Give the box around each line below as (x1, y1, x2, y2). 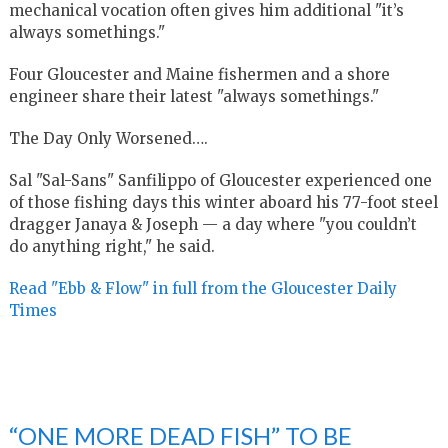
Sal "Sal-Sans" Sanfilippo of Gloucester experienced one (8, 170, 432, 190)
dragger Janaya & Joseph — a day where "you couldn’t (8, 214, 417, 234)
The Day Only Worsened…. (8, 128, 208, 148)
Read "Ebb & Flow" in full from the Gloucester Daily (8, 278, 397, 298)
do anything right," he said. (8, 236, 215, 256)
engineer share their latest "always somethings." (8, 86, 379, 106)
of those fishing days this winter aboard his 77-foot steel (8, 192, 438, 212)
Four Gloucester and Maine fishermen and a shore (8, 64, 390, 84)
